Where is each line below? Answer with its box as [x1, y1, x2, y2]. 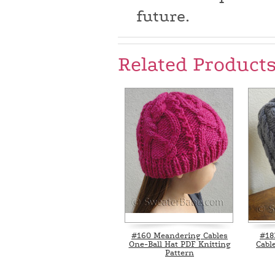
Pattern [165, 249, 194, 257]
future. [136, 7, 190, 25]
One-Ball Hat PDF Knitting [128, 240, 231, 249]
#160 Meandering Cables [131, 231, 228, 240]
